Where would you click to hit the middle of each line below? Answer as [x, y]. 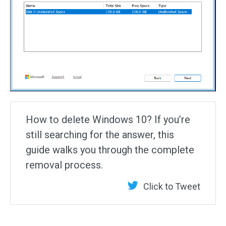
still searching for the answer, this [100, 135]
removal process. [64, 165]
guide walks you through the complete [110, 150]
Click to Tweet [172, 187]
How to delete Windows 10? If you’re [108, 120]
